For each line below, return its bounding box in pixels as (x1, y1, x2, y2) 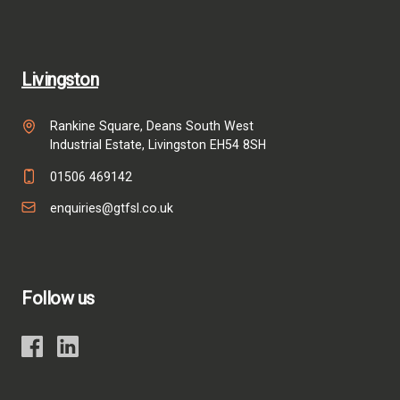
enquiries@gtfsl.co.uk (50, 200, 173, 215)
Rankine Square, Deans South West (50, 119, 254, 134)
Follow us (21, 287, 95, 310)
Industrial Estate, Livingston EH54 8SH (50, 137, 266, 153)
